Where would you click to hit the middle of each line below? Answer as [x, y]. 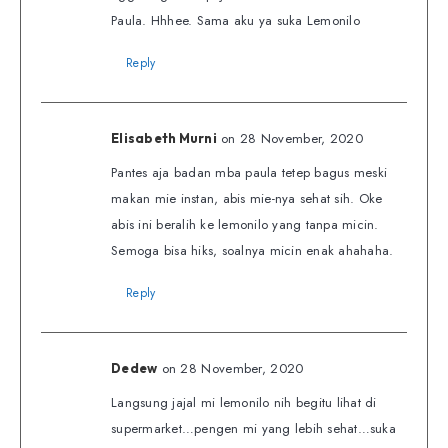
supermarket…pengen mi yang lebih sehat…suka [253, 429]
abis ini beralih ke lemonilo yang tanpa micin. [245, 225]
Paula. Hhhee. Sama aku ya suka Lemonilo [235, 21]
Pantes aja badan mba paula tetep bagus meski [249, 173]
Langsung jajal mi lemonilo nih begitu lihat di [244, 403]
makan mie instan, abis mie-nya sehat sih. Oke [247, 199]
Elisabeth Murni [164, 138]
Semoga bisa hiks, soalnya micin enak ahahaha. [252, 251]
